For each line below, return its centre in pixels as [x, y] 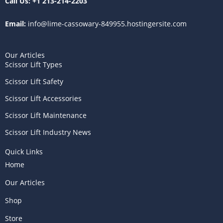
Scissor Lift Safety [34, 81]
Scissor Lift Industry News [48, 132]
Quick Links [24, 151]
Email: [15, 23]
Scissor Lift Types [34, 64]
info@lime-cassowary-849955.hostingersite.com [106, 23]
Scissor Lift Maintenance [46, 115]
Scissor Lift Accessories [43, 98]
